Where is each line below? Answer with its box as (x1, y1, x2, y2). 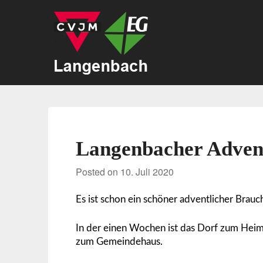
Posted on (76, 165, 121, 179)
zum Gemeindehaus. (76, 236, 163, 247)
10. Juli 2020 (120, 165, 174, 179)
